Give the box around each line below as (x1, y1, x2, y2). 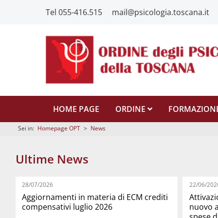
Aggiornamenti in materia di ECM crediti (22, 192, 168, 202)
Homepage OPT (37, 124, 80, 132)
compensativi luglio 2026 (22, 201, 113, 212)
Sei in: (18, 124, 34, 132)
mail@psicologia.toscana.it (112, 7, 210, 18)
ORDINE (115, 103, 148, 114)
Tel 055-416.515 (46, 7, 103, 18)
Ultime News (16, 151, 89, 167)
